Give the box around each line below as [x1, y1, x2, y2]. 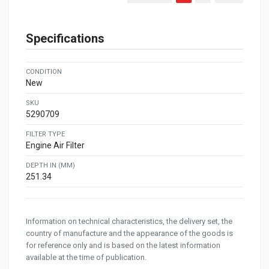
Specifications [26, 31, 104, 46]
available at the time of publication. [26, 253, 147, 262]
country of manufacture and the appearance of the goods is [26, 229, 233, 238]
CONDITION [26, 68, 62, 76]
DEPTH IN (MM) [26, 162, 75, 170]
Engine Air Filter [26, 141, 85, 151]
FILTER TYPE [26, 130, 65, 139]
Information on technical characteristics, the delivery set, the [26, 217, 232, 226]
